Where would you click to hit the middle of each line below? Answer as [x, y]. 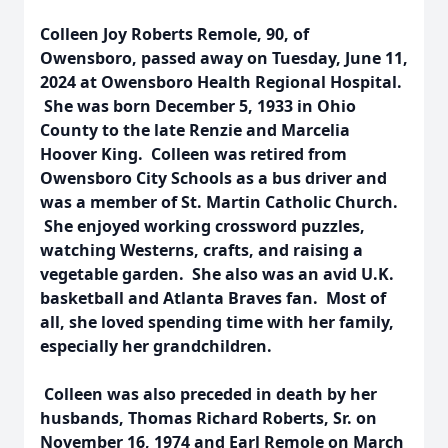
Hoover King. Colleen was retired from [193, 154]
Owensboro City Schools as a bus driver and [213, 178]
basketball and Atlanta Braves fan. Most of [213, 298]
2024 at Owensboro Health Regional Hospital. [221, 82]
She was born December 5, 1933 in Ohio [198, 106]
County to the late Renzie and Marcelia [195, 130]
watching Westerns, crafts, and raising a [201, 250]
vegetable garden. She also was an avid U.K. [217, 274]
